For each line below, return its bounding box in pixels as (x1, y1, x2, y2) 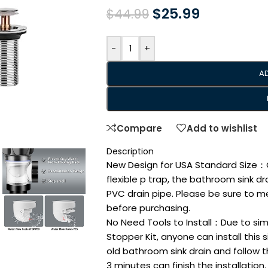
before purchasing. (106, 202, 190, 214)
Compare (116, 121, 162, 135)
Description (106, 145, 154, 157)
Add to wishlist (186, 121, 257, 135)
